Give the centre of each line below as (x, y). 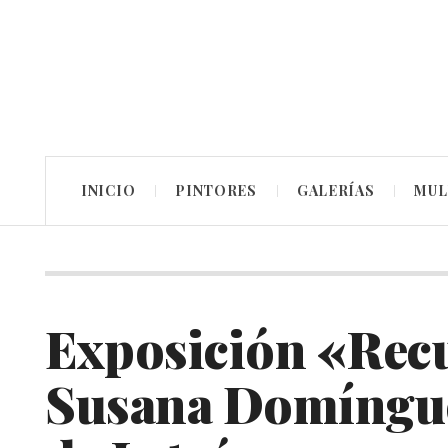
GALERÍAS (335, 190)
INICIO (108, 190)
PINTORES (216, 190)
